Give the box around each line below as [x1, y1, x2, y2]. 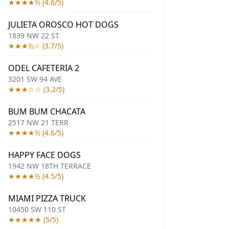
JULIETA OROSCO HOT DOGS [8, 19, 119, 30]
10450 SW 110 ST [8, 204, 66, 214]
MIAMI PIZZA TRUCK [8, 193, 86, 204]
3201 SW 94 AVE [8, 74, 62, 84]
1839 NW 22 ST [8, 31, 59, 40]
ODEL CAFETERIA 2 [8, 62, 79, 74]
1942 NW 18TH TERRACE [8, 161, 91, 171]
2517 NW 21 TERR [8, 118, 68, 127]
